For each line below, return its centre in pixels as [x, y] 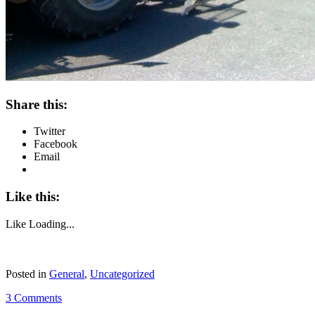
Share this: [37, 104]
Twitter [50, 131]
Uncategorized [122, 274]
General [67, 274]
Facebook [56, 144]
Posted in [27, 274]
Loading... [52, 224]
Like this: [33, 196]
